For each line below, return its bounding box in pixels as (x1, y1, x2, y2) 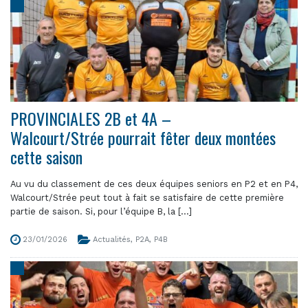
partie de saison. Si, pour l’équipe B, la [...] (10, 206, 192, 217)
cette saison (10, 144, 82, 169)
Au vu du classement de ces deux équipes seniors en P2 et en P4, (10, 179, 298, 189)
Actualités (93, 235, 131, 244)
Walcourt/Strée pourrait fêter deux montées (10, 125, 276, 150)
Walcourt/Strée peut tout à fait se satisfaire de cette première (10, 192, 284, 203)
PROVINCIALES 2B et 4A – (10, 106, 171, 131)
